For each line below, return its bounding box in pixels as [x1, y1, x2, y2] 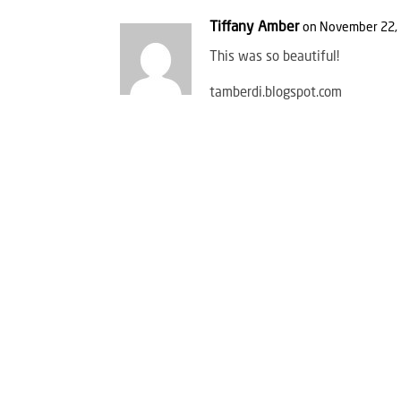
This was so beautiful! [209, 50, 340, 64]
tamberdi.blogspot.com [209, 86, 343, 100]
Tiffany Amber [209, 20, 300, 35]
